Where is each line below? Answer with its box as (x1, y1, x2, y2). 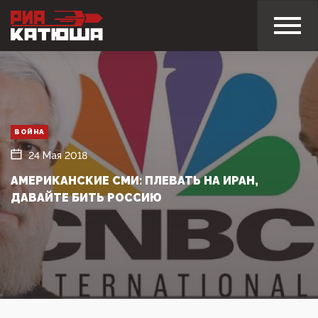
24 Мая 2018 (28, 149, 87, 161)
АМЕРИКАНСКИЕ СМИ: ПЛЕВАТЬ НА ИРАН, (11, 173, 258, 187)
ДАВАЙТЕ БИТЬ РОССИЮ (11, 190, 162, 204)
